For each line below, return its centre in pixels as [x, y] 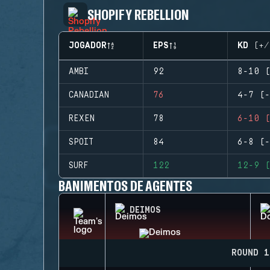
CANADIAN [89, 95]
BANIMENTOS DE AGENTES [126, 185]
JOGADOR [88, 46]
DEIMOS [145, 210]
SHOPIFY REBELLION [139, 14]
